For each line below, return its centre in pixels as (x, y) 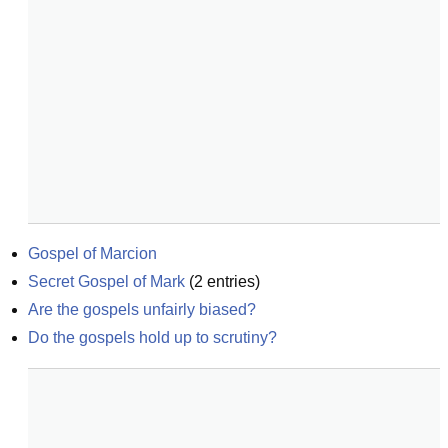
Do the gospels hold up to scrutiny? (152, 337)
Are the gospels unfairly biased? (142, 309)
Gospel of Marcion (92, 253)
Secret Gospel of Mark (106, 281)
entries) (231, 281)
